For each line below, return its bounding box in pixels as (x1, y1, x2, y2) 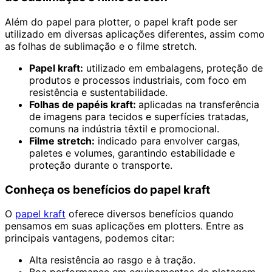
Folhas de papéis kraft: (29, 98, 138, 110)
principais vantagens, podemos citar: (5, 232, 174, 245)
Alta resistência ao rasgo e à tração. (29, 254, 195, 267)
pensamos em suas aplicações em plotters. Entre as (5, 220, 243, 233)
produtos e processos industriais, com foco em (29, 73, 246, 86)
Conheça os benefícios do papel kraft (5, 182, 210, 197)
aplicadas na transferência (138, 98, 259, 110)
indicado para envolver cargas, (95, 134, 240, 147)
